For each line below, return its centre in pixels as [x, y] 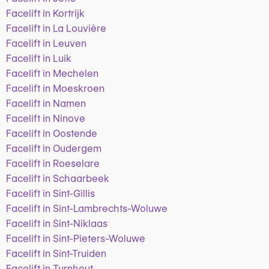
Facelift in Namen [46, 104]
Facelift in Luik [39, 59]
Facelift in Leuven [46, 44]
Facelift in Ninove [46, 119]
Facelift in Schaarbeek [58, 179]
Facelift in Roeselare [53, 164]
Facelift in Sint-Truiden [56, 254]
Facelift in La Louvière [56, 29]
